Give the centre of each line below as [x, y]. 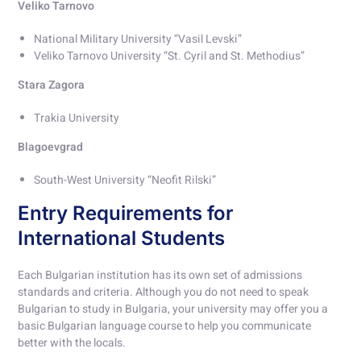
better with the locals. [72, 343]
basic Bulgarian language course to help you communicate [165, 326]
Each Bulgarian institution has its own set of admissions [160, 276]
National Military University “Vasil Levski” [138, 39]
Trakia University [77, 118]
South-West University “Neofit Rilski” [125, 180]
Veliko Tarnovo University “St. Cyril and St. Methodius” [178, 56]
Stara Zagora [54, 85]
